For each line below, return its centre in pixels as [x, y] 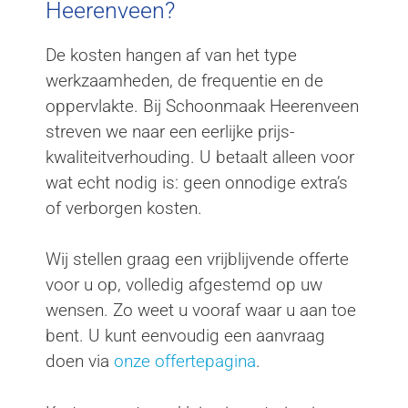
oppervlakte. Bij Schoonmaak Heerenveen [202, 106]
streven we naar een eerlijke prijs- [170, 131]
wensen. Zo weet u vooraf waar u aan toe [201, 311]
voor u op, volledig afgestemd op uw [184, 285]
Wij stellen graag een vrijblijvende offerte [197, 260]
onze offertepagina [185, 362]
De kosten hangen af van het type [171, 55]
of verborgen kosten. [124, 208]
